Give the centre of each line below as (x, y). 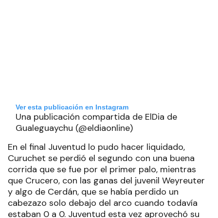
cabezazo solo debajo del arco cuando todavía (103, 203)
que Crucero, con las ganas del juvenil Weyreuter (106, 181)
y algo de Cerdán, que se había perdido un (93, 192)
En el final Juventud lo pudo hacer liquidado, (96, 147)
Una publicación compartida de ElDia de (96, 117)
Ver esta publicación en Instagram (72, 107)
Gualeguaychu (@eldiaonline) (74, 128)
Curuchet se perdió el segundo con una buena (101, 158)
